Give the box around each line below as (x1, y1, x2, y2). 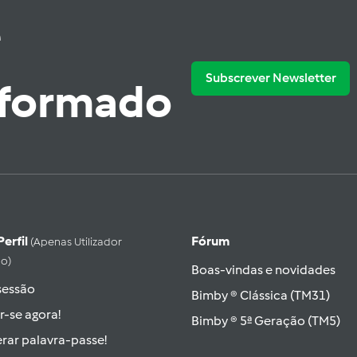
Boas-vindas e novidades (191, 262, 335, 277)
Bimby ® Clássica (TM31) (191, 288, 330, 303)
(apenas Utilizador (30, 235, 122, 249)
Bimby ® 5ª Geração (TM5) (191, 313, 340, 328)
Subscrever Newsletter (205, 70, 336, 85)
